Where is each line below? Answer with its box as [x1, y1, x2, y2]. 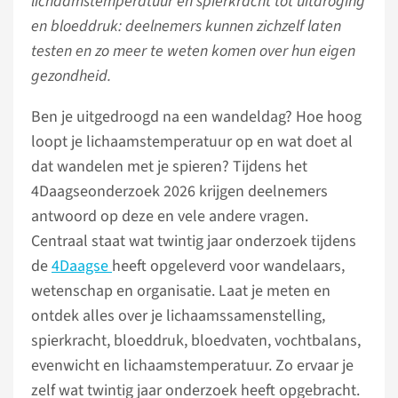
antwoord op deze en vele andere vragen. [31, 205, 308, 227]
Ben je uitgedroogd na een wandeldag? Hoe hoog [31, 106, 362, 128]
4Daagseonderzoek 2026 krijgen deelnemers [31, 180, 328, 203]
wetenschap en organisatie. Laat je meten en [31, 280, 330, 302]
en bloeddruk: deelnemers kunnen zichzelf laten [31, 15, 341, 37]
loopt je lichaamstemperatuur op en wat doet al [31, 131, 353, 153]
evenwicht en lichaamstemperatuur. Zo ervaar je [31, 354, 354, 377]
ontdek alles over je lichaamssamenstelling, [31, 305, 325, 327]
